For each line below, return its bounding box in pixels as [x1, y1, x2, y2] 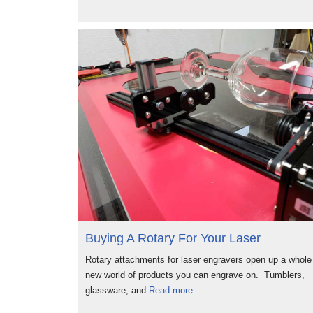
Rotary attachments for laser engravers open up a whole [85, 254, 312, 265]
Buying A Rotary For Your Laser [85, 231, 261, 245]
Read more [149, 284, 193, 296]
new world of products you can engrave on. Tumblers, [85, 269, 305, 280]
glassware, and [85, 284, 149, 296]
